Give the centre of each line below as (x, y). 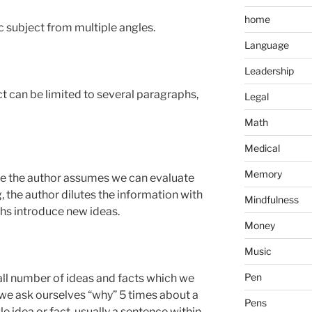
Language (266, 45)
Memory (263, 173)
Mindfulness (271, 199)
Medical (262, 148)
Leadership (269, 70)
